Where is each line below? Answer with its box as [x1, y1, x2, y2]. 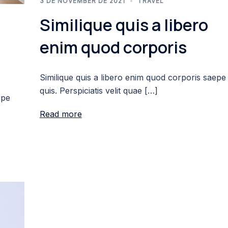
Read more [39, 108, 82, 119]
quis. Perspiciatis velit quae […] [39, 85, 158, 96]
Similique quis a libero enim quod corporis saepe [39, 72, 226, 82]
